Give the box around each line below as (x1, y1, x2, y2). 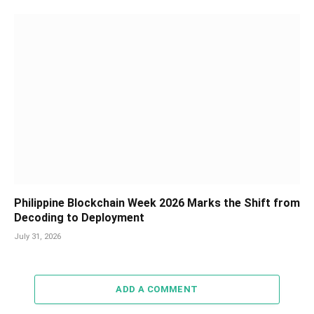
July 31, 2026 (14, 231, 61, 241)
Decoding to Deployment (14, 210, 144, 224)
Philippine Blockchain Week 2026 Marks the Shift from (14, 196, 300, 210)
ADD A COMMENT (116, 283, 198, 294)
